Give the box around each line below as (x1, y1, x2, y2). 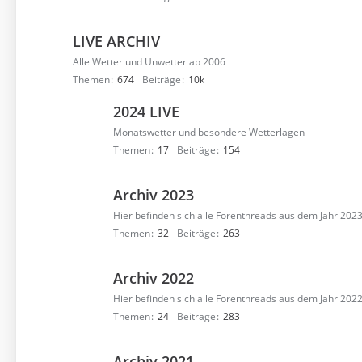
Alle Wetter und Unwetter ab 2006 (73, 55, 225, 69)
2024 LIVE (113, 102, 179, 121)
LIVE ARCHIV (73, 32, 160, 51)
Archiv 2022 (113, 268, 194, 288)
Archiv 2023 (113, 185, 194, 204)
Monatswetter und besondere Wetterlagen (113, 125, 305, 139)
